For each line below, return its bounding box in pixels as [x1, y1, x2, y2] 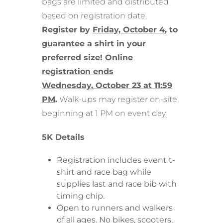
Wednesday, [42, 81, 96, 91]
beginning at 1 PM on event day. [42, 109, 167, 118]
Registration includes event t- [57, 155, 175, 165]
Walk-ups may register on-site [57, 95, 177, 105]
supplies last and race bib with [57, 179, 177, 189]
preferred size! [42, 53, 103, 63]
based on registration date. [42, 11, 147, 21]
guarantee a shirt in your [42, 39, 146, 49]
